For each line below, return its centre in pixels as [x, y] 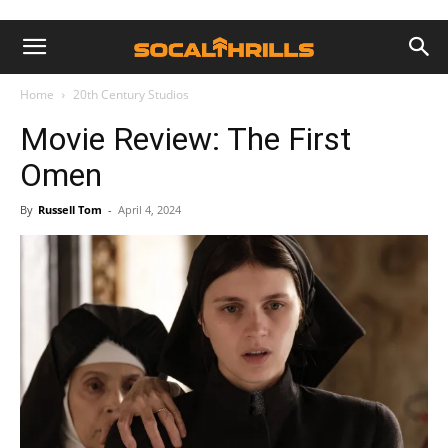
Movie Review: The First [185, 139]
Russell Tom [70, 209]
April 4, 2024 [149, 209]
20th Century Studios [131, 94]
